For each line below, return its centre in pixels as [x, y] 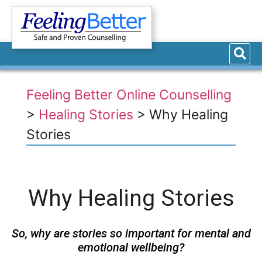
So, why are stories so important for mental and [131, 233]
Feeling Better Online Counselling [129, 95]
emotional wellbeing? [131, 247]
